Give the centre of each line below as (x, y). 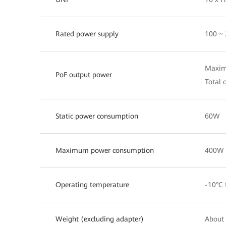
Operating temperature (92, 184)
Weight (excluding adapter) (100, 219)
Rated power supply (87, 34)
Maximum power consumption (105, 150)
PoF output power (84, 74)
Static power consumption (97, 116)
